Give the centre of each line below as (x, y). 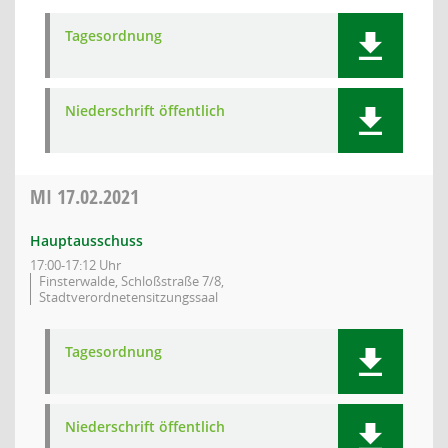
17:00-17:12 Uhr (75, 265)
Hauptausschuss (86, 240)
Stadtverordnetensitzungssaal (128, 297)
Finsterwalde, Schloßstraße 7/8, (131, 281)
